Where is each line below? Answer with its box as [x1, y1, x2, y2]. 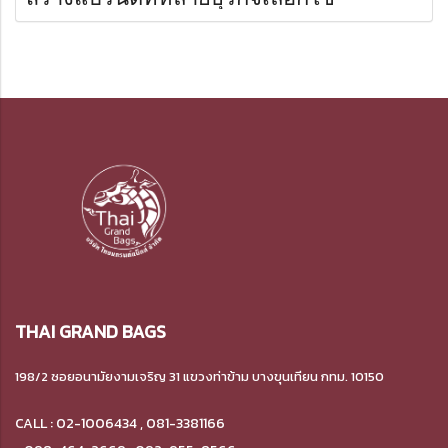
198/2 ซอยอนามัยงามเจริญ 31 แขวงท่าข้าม [15, 367, 252, 387]
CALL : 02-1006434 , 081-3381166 [15, 413, 225, 435]
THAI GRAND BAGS [15, 318, 166, 346]
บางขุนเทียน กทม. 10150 [252, 367, 384, 387]
